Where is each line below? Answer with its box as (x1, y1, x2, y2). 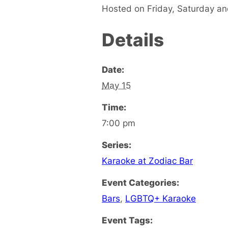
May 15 (102, 79, 131, 91)
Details (102, 28, 164, 50)
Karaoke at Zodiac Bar (102, 155, 193, 166)
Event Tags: (102, 214, 153, 225)
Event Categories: (102, 177, 179, 188)
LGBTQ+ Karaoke (125, 192, 196, 204)
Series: (102, 139, 131, 150)
